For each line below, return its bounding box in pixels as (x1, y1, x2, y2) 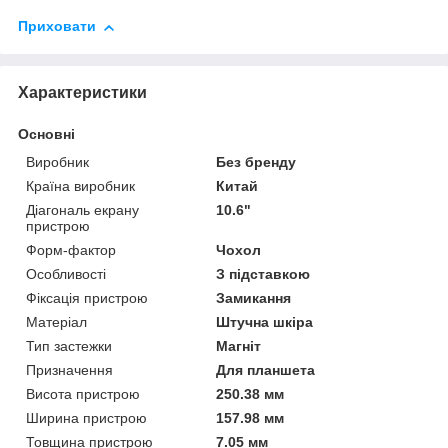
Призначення (26, 361, 113, 378)
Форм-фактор (26, 241, 116, 258)
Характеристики (18, 83, 147, 101)
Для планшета (216, 361, 316, 378)
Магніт (216, 337, 262, 354)
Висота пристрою (26, 385, 140, 402)
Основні (18, 125, 75, 142)
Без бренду (216, 153, 297, 170)
